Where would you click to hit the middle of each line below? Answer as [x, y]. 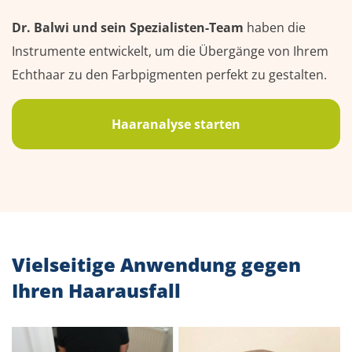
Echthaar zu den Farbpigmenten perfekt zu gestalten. [169, 74]
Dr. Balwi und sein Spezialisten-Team [128, 27]
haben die [275, 27]
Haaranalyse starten [176, 124]
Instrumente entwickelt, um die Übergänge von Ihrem [170, 51]
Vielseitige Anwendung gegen [156, 264]
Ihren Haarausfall [96, 290]
